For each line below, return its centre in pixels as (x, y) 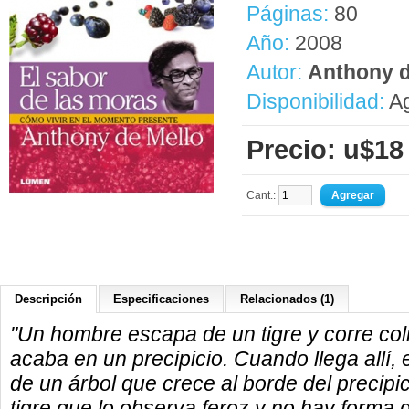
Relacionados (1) (287, 299)
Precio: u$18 (325, 150)
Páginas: (288, 14)
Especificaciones (161, 299)
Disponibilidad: (315, 101)
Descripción (48, 299)
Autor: (277, 72)
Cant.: (262, 195)
